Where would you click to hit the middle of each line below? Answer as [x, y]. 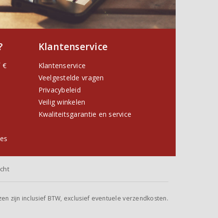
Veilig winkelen [62, 102]
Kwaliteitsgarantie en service [85, 114]
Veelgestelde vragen [71, 78]
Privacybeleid [59, 90]
